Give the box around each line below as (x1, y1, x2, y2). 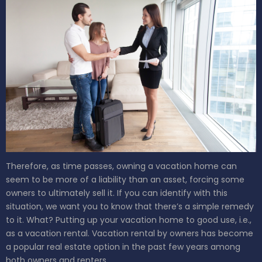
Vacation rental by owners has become (92, 227, 253, 240)
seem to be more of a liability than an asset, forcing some (6, 174, 244, 186)
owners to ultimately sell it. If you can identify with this (6, 187, 227, 199)
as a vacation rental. (6, 227, 92, 240)
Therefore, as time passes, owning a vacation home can (6, 160, 237, 173)
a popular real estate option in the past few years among (6, 241, 240, 253)
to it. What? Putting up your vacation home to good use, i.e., (6, 214, 251, 226)
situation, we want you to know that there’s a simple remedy (6, 201, 254, 213)
